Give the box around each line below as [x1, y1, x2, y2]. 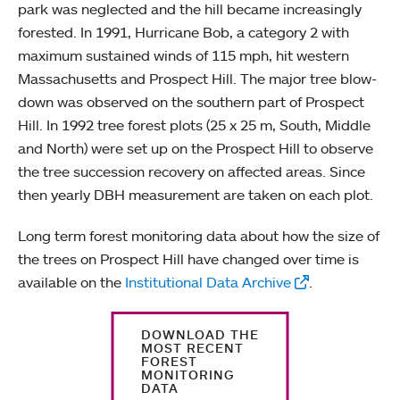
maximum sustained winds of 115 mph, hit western [18, 46, 349, 65]
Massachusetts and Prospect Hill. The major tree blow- [18, 70, 377, 88]
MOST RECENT [140, 340, 244, 356]
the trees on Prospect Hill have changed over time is [18, 250, 359, 269]
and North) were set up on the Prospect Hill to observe [18, 139, 373, 158]
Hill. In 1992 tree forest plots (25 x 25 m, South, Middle [18, 116, 371, 135]
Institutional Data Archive [121, 273, 291, 292]
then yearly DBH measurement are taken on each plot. [18, 186, 373, 204]
